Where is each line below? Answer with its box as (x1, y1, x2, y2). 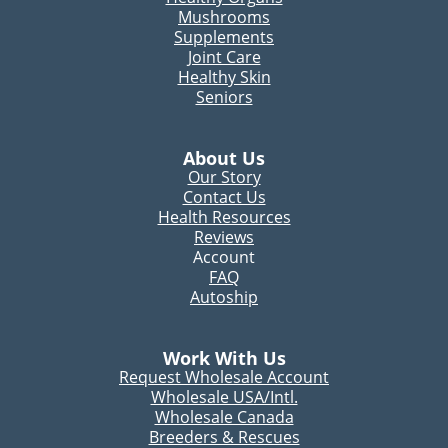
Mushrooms (178, 5, 270, 27)
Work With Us (162, 346, 286, 371)
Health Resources (157, 206, 291, 228)
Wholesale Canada (154, 406, 294, 428)
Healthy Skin (177, 65, 271, 87)
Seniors (195, 85, 253, 107)
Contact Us (182, 186, 266, 208)
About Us (183, 146, 265, 171)
